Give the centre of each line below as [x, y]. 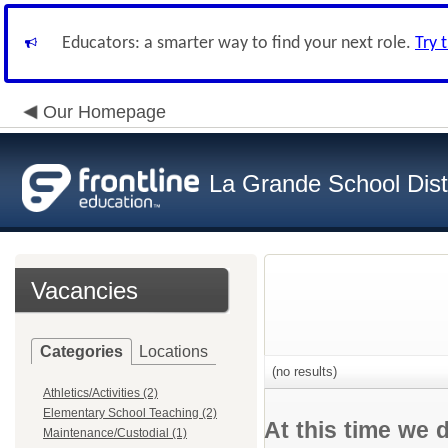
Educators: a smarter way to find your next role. [238, 43]
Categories [81, 351]
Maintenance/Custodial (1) [115, 433]
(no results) [302, 371]
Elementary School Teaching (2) [130, 413]
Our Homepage [104, 112]
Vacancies [84, 290]
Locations [173, 351]
